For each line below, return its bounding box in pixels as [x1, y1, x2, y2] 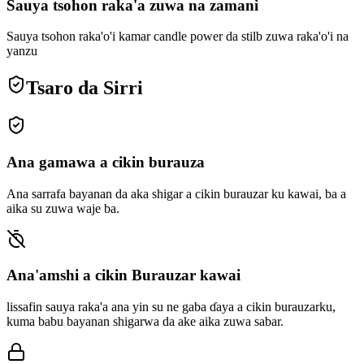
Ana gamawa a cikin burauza [6, 154, 205, 171]
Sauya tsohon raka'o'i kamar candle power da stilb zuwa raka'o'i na [6, 29, 349, 44]
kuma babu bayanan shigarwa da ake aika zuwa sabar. [6, 314, 284, 329]
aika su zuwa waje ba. [6, 201, 119, 215]
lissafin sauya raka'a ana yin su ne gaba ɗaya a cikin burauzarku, [6, 300, 336, 314]
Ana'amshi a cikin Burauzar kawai [6, 266, 240, 284]
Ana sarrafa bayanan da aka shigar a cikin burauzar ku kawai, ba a [6, 186, 346, 201]
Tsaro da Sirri [26, 77, 143, 99]
